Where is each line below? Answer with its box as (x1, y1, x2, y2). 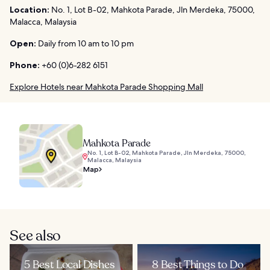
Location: (10, 4, 49, 16)
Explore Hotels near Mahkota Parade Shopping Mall (10, 81, 203, 93)
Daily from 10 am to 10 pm (36, 38, 134, 49)
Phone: (10, 60, 40, 71)
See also (10, 226, 61, 246)
